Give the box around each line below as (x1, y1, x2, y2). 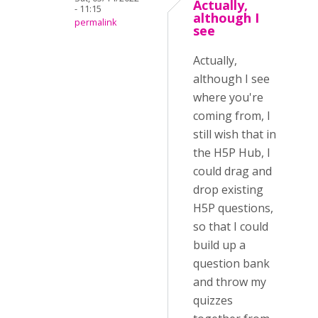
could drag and (193, 163, 272, 180)
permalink (75, 16, 116, 29)
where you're (193, 89, 263, 106)
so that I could (193, 219, 268, 235)
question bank (193, 256, 270, 272)
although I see (193, 71, 270, 87)
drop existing (193, 182, 263, 198)
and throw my (193, 274, 266, 290)
